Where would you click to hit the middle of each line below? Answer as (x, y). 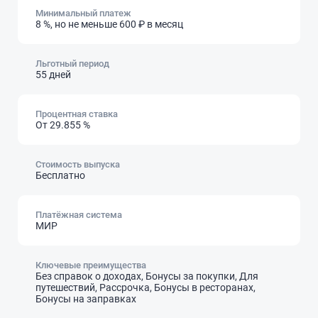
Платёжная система (79, 214)
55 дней (53, 74)
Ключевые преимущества (91, 265)
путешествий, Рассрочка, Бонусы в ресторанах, (146, 287)
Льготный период (72, 63)
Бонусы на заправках (86, 298)
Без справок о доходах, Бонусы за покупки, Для (147, 276)
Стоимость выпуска (78, 164)
